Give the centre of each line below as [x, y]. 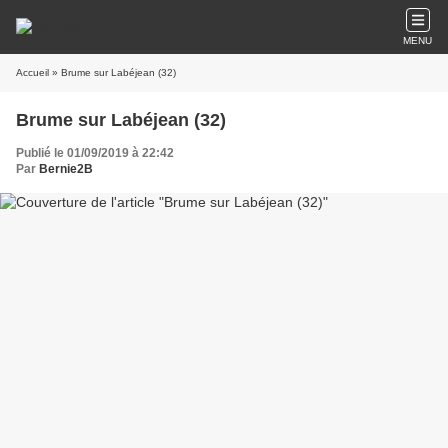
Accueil [32, 72]
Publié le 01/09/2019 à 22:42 [95, 153]
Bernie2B [66, 169]
